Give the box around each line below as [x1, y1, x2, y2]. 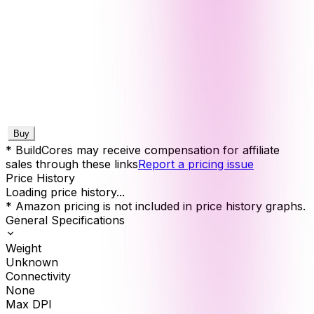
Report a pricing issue [138, 156, 254, 171]
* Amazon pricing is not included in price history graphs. [6, 198, 306, 213]
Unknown [6, 254, 58, 269]
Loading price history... [6, 184, 125, 199]
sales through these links [6, 156, 138, 171]
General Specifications [6, 212, 125, 227]
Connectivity [6, 268, 71, 283]
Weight [6, 240, 41, 255]
